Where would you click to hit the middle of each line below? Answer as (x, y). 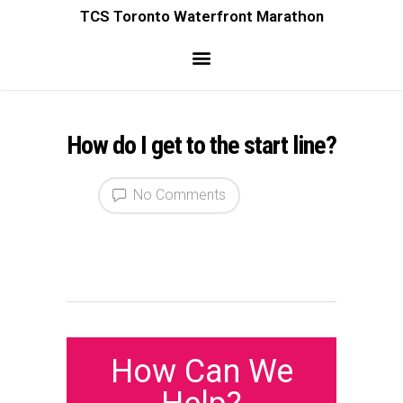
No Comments (178, 195)
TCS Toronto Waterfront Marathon (201, 16)
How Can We (201, 371)
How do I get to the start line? (201, 145)
